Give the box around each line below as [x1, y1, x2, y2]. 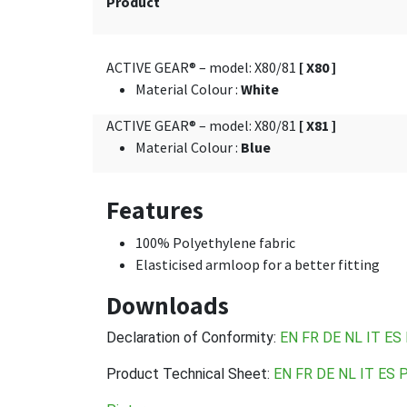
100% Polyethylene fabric [135, 233, 295, 252]
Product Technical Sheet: [106, 365, 273, 382]
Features [106, 193, 203, 226]
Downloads [106, 288, 229, 322]
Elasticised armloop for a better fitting [135, 255, 380, 273]
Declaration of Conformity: [106, 329, 280, 346]
